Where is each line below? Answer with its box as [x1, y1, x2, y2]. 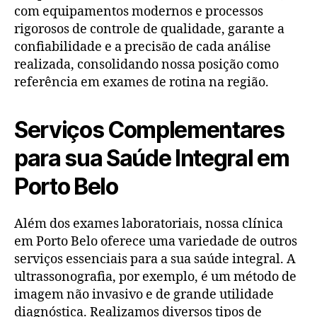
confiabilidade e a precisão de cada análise [14, 38, 271, 55]
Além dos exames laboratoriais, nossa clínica [14, 215, 283, 232]
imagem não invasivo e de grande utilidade [14, 286, 274, 303]
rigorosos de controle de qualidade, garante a [14, 21, 284, 38]
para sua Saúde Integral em [14, 144, 289, 172]
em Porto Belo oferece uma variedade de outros [14, 233, 297, 250]
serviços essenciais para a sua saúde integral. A [14, 250, 296, 267]
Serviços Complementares [14, 115, 284, 144]
